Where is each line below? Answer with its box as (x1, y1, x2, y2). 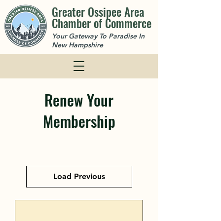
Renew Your (44, 88, 113, 111)
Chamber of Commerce (52, 15, 151, 32)
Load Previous (53, 172, 105, 181)
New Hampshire (52, 40, 103, 49)
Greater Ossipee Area (52, 3, 144, 20)
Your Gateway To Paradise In (52, 32, 145, 40)
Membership (42, 110, 115, 132)
